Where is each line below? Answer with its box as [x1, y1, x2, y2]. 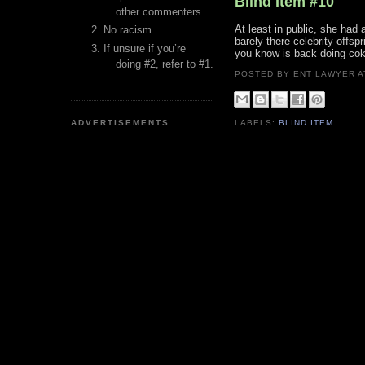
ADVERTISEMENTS [71, 117, 170, 127]
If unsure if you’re [103, 42, 186, 55]
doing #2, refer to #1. [116, 57, 213, 70]
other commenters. [116, 6, 204, 18]
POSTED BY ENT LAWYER [235, 69, 358, 78]
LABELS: [235, 118, 279, 128]
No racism [103, 24, 152, 37]
